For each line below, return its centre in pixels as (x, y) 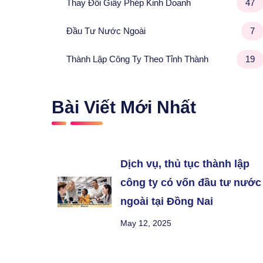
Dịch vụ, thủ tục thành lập (185, 164)
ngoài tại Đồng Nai (167, 201)
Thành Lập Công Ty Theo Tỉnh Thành (137, 59)
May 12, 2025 (146, 223)
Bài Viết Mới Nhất (124, 107)
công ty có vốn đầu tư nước (191, 183)
